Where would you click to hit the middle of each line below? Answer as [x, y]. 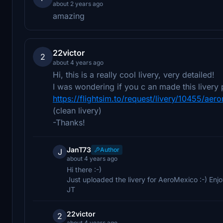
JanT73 [79, 149]
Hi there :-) [84, 169]
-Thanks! [69, 122]
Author [110, 149]
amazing [69, 16]
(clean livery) [77, 110]
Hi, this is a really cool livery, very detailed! [134, 74]
